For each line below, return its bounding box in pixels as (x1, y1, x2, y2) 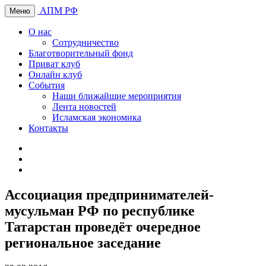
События (28, 80, 65, 90)
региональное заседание (5, 235, 161, 251)
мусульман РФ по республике (5, 202, 195, 218)
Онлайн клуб (28, 69, 82, 80)
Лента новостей (52, 102, 116, 112)
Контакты (28, 123, 68, 133)
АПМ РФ (40, 5, 78, 15)
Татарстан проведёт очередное (5, 218, 201, 235)
